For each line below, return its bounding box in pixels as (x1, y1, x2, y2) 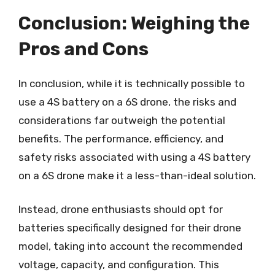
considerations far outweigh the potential (18, 114, 225, 126)
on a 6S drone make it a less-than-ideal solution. (18, 169, 256, 182)
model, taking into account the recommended (18, 240, 242, 252)
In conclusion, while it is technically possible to (18, 77, 245, 90)
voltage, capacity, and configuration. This (18, 258, 219, 271)
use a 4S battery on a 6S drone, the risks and (18, 95, 236, 108)
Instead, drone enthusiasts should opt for (18, 203, 223, 215)
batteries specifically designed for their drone (18, 222, 241, 234)
